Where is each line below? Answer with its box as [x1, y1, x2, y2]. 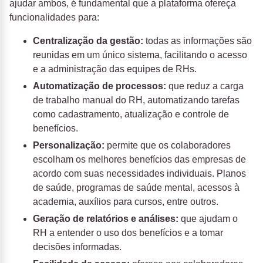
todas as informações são [143, 36, 252, 46]
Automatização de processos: [33, 81, 166, 92]
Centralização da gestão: [33, 36, 143, 46]
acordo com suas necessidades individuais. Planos [33, 168, 246, 179]
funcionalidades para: [9, 12, 99, 23]
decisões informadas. [33, 242, 122, 252]
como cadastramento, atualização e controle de [33, 109, 229, 120]
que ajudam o [178, 214, 238, 224]
